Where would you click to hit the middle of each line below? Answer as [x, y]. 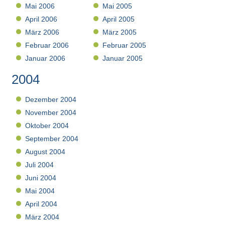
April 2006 [41, 19]
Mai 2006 [40, 6]
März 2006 [42, 32]
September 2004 [52, 139]
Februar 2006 [47, 45]
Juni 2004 [41, 178]
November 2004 [51, 113]
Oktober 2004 [47, 126]
